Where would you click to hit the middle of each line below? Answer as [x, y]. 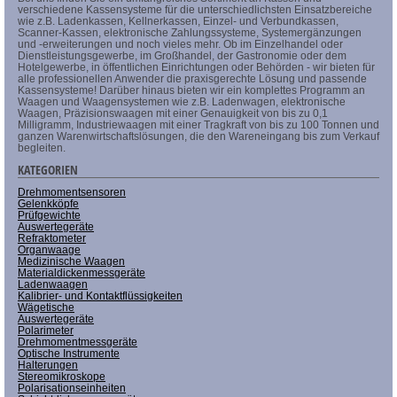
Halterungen [48, 365]
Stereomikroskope [62, 376]
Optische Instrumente [69, 353]
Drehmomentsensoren [72, 192]
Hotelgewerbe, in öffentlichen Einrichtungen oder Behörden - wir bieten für [196, 67]
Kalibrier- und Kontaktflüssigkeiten [100, 296]
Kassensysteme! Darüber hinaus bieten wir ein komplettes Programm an [191, 90]
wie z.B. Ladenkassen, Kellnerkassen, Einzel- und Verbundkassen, [178, 21]
